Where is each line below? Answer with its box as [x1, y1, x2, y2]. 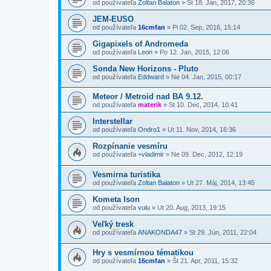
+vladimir [138, 151, 164, 158]
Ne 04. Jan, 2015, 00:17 [171, 73, 241, 80]
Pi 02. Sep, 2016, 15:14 [172, 23, 240, 31]
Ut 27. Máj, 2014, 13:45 [187, 179, 255, 187]
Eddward [138, 73, 164, 80]
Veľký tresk [93, 220, 134, 229]
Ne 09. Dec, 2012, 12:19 [171, 151, 243, 158]
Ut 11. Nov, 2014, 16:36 [168, 126, 236, 134]
